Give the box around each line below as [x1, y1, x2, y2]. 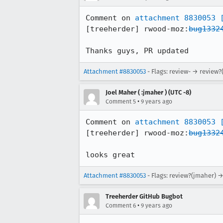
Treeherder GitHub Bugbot [106, 193, 183, 200]
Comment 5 [106, 98, 136, 105]
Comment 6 [106, 202, 136, 209]
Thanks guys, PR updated [86, 46, 189, 55]
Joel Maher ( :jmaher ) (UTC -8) [106, 89, 191, 96]
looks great [86, 150, 135, 159]
